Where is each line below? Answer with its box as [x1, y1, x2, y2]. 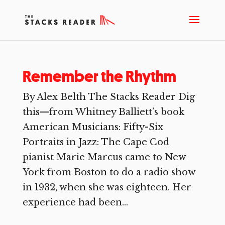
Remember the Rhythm [22, 66, 176, 86]
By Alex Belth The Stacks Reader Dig [22, 91, 195, 102]
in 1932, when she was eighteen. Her [22, 182, 191, 193]
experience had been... [22, 197, 128, 208]
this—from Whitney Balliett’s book [22, 106, 184, 118]
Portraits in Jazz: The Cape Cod [22, 137, 169, 148]
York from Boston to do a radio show [22, 167, 195, 178]
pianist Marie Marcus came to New [22, 152, 186, 163]
